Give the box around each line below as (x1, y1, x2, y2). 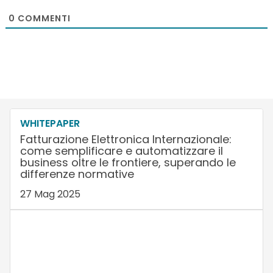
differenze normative (19, 166, 134, 182)
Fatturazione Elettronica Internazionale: (19, 131, 232, 147)
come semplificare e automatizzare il (19, 143, 223, 158)
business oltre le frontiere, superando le (19, 154, 236, 170)
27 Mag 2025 (19, 186, 80, 201)
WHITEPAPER (19, 116, 80, 130)
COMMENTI (15, 12, 71, 24)
